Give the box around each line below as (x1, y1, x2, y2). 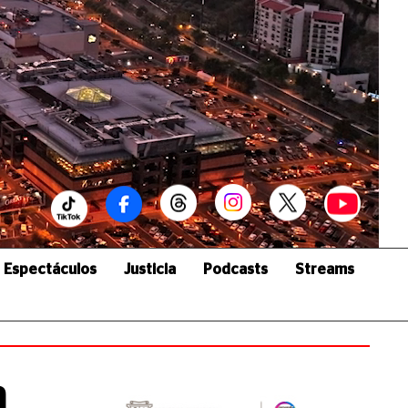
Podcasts (203, 262, 268, 277)
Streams (295, 262, 354, 277)
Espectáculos (4, 262, 97, 277)
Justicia (124, 262, 176, 277)
